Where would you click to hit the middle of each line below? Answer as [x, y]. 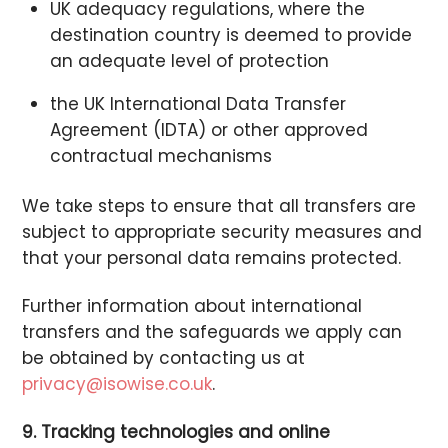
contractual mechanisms [160, 155]
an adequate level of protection [189, 60]
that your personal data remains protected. [212, 257]
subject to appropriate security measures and [222, 231]
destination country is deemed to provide [230, 34]
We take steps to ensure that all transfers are [219, 205]
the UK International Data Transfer [197, 103]
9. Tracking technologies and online [176, 431]
